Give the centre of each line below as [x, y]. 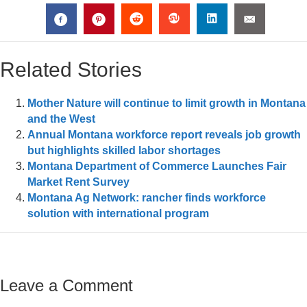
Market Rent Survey [78, 182]
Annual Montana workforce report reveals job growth [164, 135]
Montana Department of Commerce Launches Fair [157, 166]
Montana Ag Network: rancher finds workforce [147, 198]
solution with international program [118, 213]
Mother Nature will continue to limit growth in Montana [167, 103]
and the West [61, 119]
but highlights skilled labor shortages [124, 150]
